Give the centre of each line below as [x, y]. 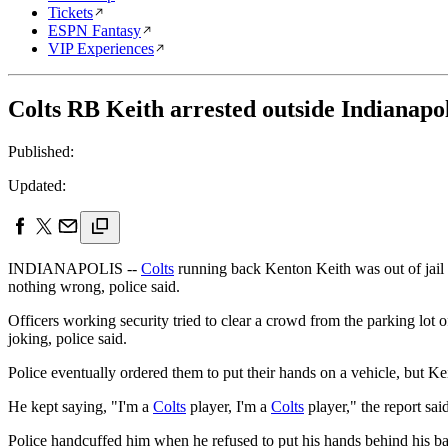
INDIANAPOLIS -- [74, 268]
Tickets [70, 12]
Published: [41, 151]
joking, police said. [67, 338]
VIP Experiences [101, 48]
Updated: [37, 185]
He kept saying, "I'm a [80, 406]
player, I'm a [228, 406]
